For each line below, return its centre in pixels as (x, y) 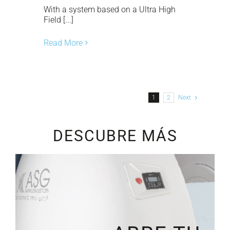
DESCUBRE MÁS (115, 136)
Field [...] (59, 20)
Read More (63, 43)
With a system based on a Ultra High (110, 9)
